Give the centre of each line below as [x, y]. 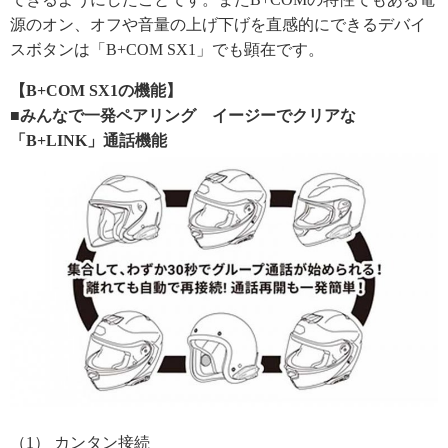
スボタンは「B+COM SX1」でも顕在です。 [167, 50]
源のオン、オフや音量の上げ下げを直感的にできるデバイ [218, 25]
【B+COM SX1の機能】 [96, 91]
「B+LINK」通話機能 [88, 141]
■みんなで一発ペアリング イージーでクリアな [183, 116]
